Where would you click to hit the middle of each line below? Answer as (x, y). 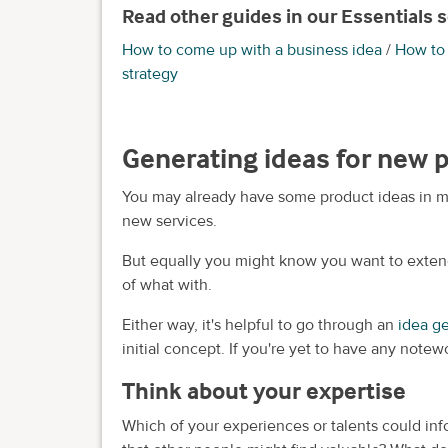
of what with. (167, 284)
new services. (169, 220)
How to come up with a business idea (252, 49)
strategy (150, 73)
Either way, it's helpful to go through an (260, 324)
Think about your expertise (264, 390)
